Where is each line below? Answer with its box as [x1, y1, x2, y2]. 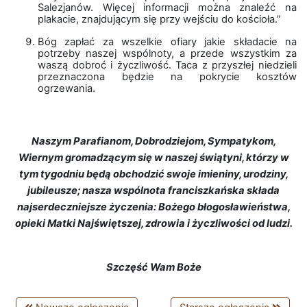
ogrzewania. [38, 82, 95, 95]
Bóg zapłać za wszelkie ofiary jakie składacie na [38, 36, 297, 48]
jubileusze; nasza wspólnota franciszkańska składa [27, 184, 280, 197]
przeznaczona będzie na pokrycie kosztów [38, 71, 297, 83]
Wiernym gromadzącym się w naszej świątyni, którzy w [18, 151, 289, 164]
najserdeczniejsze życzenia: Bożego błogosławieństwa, [16, 201, 291, 213]
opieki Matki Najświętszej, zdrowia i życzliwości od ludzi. [14, 217, 293, 230]
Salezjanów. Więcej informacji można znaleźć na [38, 1, 297, 14]
